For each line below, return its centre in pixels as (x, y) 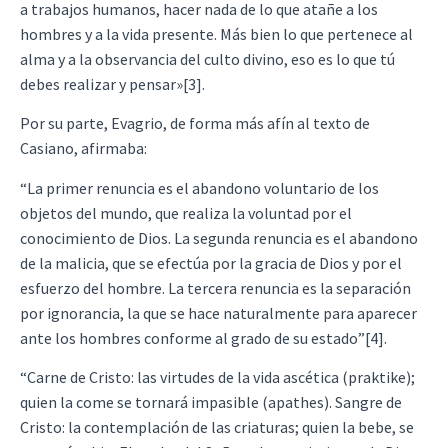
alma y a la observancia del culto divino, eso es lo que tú (207, 58)
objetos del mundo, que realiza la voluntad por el (186, 212)
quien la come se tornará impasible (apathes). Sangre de (211, 402)
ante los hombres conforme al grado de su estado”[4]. (203, 337)
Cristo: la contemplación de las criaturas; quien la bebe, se (217, 427)
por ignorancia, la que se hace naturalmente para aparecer (218, 312)
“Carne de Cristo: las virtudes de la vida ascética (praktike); (217, 377)
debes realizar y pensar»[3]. (112, 83)
